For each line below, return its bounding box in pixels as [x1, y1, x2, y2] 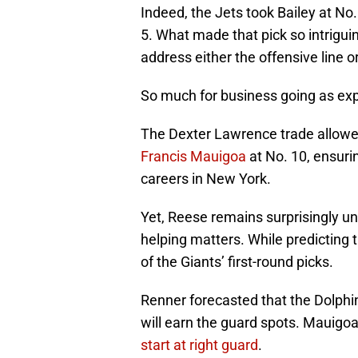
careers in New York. [141, 170, 271, 188]
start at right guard [141, 336, 258, 354]
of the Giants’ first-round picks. [141, 253, 333, 271]
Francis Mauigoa [141, 148, 246, 165]
